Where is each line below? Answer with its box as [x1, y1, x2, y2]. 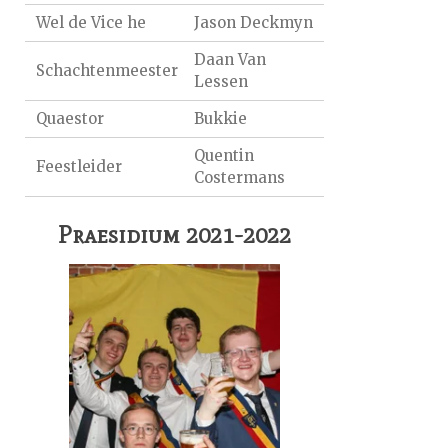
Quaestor [36, 109, 105, 129]
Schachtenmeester [36, 61, 179, 81]
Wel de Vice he [36, 13, 147, 33]
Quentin [193, 146, 254, 166]
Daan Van [193, 50, 266, 70]
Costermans [193, 168, 285, 188]
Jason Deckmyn [193, 13, 313, 33]
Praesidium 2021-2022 [58, 219, 291, 249]
